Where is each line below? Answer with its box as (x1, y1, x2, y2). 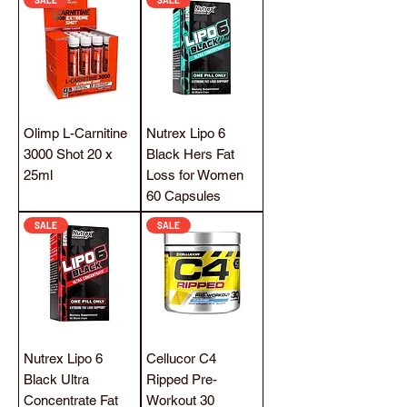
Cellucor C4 (146, 350, 216, 366)
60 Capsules (146, 187, 221, 203)
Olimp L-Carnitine (24, 124, 127, 141)
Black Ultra (24, 371, 89, 387)
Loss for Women (146, 166, 243, 183)
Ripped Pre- (146, 371, 217, 387)
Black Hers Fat (146, 145, 234, 162)
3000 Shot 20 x (24, 145, 113, 162)
